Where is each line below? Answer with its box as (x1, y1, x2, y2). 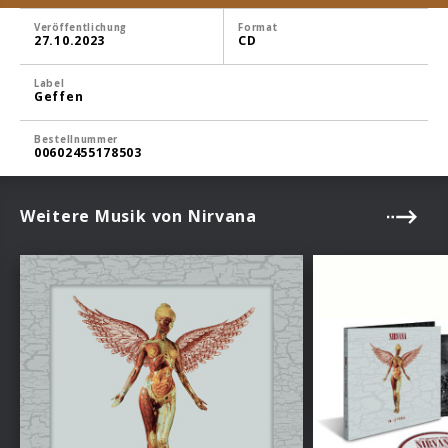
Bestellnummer (34, 132, 119, 146)
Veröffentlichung (34, 20, 128, 34)
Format (238, 20, 278, 34)
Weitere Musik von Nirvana (20, 205, 257, 228)
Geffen (34, 87, 84, 105)
